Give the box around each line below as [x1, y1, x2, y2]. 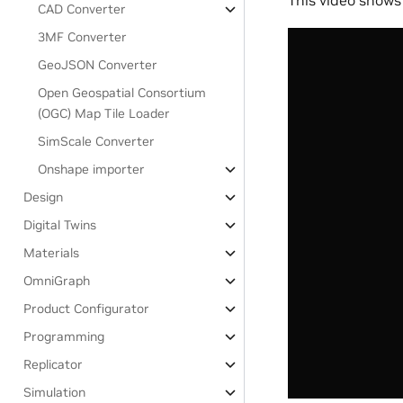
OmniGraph [23, 273, 91, 289]
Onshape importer [38, 161, 146, 177]
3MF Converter [38, 29, 128, 45]
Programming [23, 328, 105, 345]
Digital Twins [23, 217, 97, 233]
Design [23, 189, 64, 205]
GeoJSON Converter [38, 57, 158, 73]
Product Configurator [23, 300, 150, 317]
